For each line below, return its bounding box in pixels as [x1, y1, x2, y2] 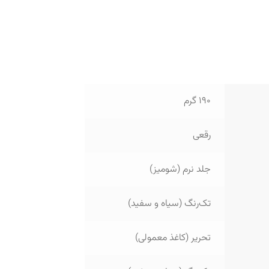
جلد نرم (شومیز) [150, 162, 211, 177]
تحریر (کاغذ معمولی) [135, 230, 211, 246]
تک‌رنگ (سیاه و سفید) [128, 196, 211, 211]
